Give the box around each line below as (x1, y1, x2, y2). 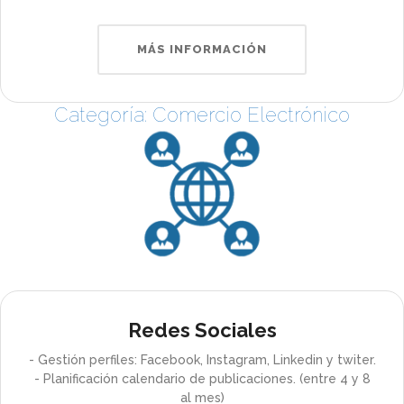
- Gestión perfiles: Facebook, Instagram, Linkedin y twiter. (28, 353, 376, 368)
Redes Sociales (127, 318, 277, 343)
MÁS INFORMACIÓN (137, 42, 267, 57)
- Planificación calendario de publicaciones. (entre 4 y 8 (33, 372, 371, 387)
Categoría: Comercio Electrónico (54, 103, 350, 127)
